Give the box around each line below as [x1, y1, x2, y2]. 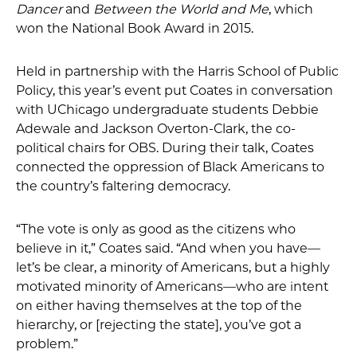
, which [269, 2, 313, 17]
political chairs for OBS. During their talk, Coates [16, 140, 314, 155]
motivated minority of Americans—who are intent [16, 279, 328, 294]
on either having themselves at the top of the [16, 298, 302, 313]
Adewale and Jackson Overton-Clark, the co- [16, 121, 296, 136]
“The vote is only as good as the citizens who [16, 222, 296, 237]
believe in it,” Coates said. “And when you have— [16, 241, 320, 256]
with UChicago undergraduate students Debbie [16, 102, 319, 117]
